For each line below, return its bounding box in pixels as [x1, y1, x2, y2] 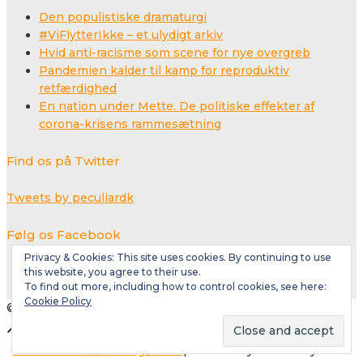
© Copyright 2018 [6, 300, 109, 315]
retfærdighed [39, 81, 117, 96]
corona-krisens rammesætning [39, 117, 221, 132]
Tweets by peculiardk [6, 190, 134, 206]
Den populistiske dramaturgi [39, 10, 207, 25]
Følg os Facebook [6, 227, 121, 243]
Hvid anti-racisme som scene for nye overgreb [39, 45, 310, 61]
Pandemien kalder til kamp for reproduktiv [39, 63, 289, 79]
